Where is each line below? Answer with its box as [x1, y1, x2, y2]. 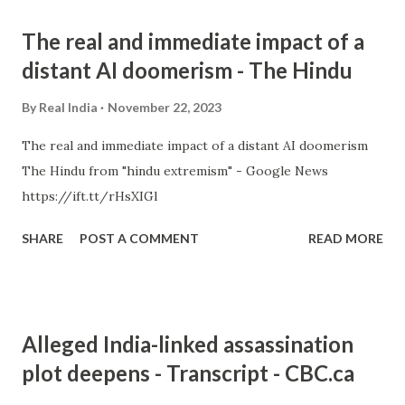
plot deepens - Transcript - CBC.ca [22, 360, 354, 386]
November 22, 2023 [108, 99, 221, 115]
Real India [39, 99, 98, 115]
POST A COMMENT [80, 231, 199, 246]
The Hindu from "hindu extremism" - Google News [22, 163, 328, 179]
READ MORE [308, 231, 383, 246]
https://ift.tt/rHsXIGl [22, 188, 157, 204]
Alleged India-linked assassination [22, 331, 353, 357]
